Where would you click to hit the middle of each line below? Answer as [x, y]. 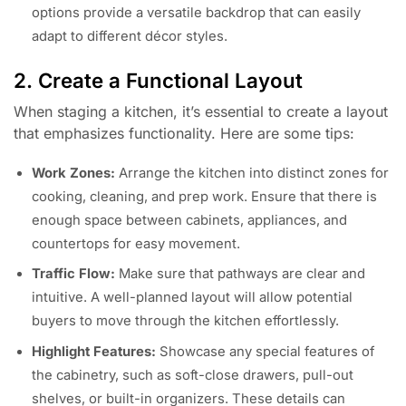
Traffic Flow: [73, 274]
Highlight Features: [94, 351]
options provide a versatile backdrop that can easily [196, 13]
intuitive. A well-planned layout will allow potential [192, 298]
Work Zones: [73, 174]
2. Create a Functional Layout [158, 81]
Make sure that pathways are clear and [240, 274]
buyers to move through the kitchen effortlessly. [185, 321]
